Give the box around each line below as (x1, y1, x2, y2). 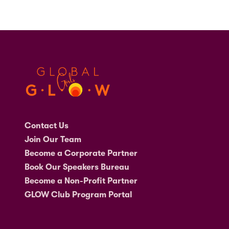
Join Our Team (25, 134, 82, 144)
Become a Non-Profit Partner (25, 176, 138, 186)
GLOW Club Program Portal (25, 190, 132, 199)
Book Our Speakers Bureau (25, 162, 130, 172)
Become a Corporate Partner (25, 148, 138, 158)
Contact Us (25, 121, 69, 130)
